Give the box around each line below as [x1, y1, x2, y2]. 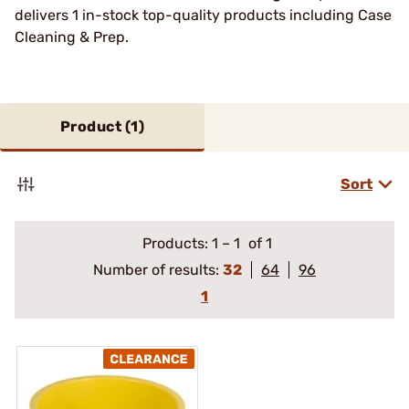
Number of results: [93, 261, 223, 278]
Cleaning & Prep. [15, 28, 132, 46]
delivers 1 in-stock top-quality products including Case [15, 6, 392, 24]
